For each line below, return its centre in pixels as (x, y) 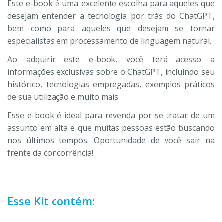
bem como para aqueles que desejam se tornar (111, 28)
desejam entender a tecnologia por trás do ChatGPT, (111, 16)
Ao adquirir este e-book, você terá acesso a (111, 59)
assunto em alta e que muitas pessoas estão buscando (111, 128)
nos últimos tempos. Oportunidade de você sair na (111, 140)
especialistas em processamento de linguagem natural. (109, 41)
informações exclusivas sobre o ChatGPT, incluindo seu (111, 72)
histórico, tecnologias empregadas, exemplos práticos (111, 84)
